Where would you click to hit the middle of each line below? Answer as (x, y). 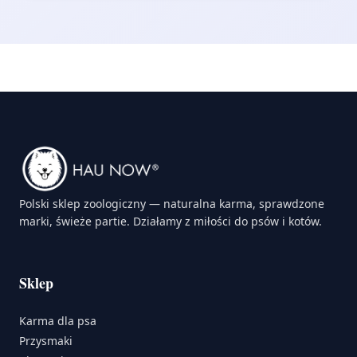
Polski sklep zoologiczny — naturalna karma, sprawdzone (172, 203)
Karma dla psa (58, 320)
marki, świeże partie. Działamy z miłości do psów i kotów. (171, 221)
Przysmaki (46, 340)
